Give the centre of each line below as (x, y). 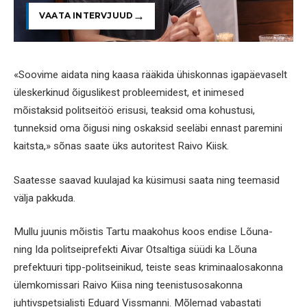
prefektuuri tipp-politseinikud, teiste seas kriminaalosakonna (148, 268)
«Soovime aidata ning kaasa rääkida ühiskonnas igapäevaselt (150, 75)
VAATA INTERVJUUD (86, 16)
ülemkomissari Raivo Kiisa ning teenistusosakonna (128, 285)
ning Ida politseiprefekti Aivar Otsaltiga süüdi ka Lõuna (135, 250)
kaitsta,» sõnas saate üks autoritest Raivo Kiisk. (121, 146)
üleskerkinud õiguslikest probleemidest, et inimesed (129, 93)
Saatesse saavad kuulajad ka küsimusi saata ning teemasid (147, 180)
